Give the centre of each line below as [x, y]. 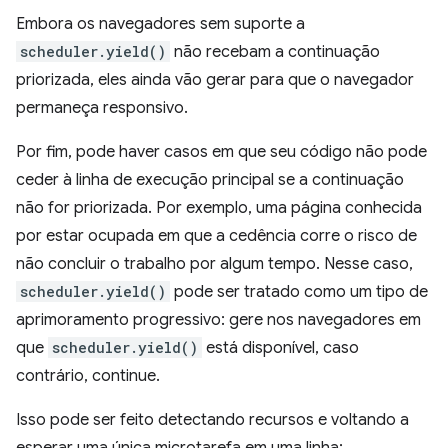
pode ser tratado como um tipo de [299, 292]
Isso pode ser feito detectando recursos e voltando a [212, 420]
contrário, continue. [88, 376]
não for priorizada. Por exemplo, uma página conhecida [219, 208]
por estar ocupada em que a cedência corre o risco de [216, 236]
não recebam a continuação [275, 52]
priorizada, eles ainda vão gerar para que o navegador [215, 80]
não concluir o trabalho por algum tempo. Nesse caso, [214, 264]
